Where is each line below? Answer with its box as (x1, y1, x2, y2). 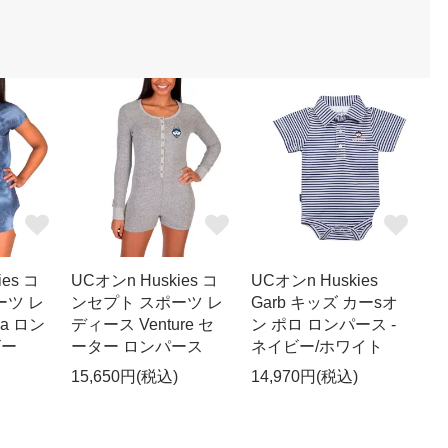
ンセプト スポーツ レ (71, 293, 224, 311)
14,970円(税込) (250, 367, 358, 385)
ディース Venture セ (71, 315, 215, 333)
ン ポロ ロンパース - (250, 315, 396, 333)
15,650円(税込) (71, 367, 179, 385)
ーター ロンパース (71, 337, 204, 355)
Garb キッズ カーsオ (250, 293, 398, 311)
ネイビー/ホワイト (250, 337, 383, 355)
